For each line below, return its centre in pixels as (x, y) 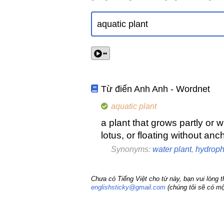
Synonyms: (132, 149)
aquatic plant (133, 106)
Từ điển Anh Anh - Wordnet (156, 89)
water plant (172, 149)
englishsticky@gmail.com (128, 187)
